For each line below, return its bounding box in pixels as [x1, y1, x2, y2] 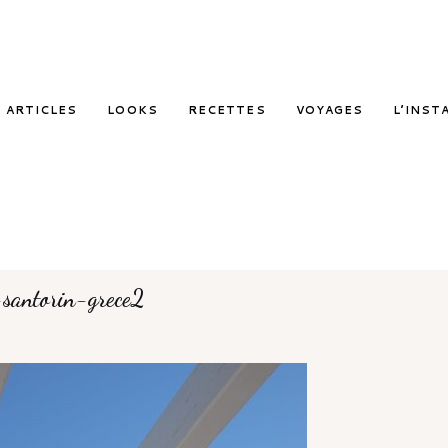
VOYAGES [295, 101, 364, 118]
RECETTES [187, 101, 266, 118]
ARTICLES [5, 101, 78, 118]
